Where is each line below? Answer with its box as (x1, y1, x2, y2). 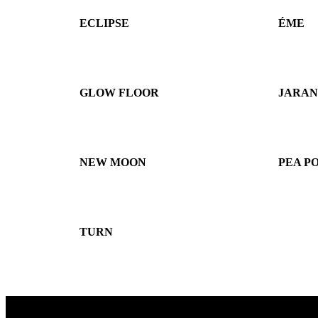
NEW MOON (79, 155, 146, 168)
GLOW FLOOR (79, 86, 159, 99)
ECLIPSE (79, 17, 129, 29)
